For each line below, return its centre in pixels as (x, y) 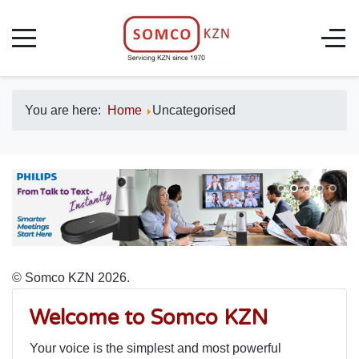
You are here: (66, 110)
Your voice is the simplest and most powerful (155, 349)
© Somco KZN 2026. (71, 278)
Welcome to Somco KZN (149, 318)
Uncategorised (194, 110)
